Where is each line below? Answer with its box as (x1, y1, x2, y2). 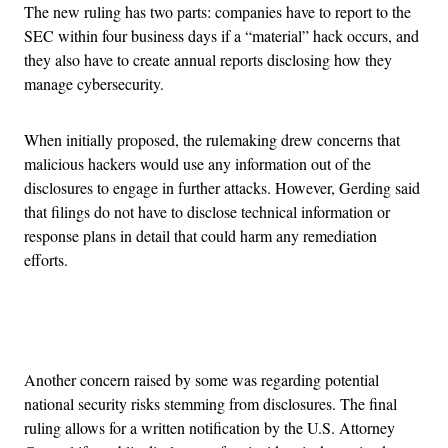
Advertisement (222, 319, 314, 341)
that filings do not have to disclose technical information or (24, 200, 390, 222)
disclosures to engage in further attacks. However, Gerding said (24, 176, 420, 198)
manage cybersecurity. (24, 72, 164, 94)
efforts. (24, 248, 68, 270)
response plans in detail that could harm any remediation (24, 224, 377, 246)
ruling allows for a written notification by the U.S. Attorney (24, 416, 395, 438)
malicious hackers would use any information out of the (24, 152, 371, 174)
